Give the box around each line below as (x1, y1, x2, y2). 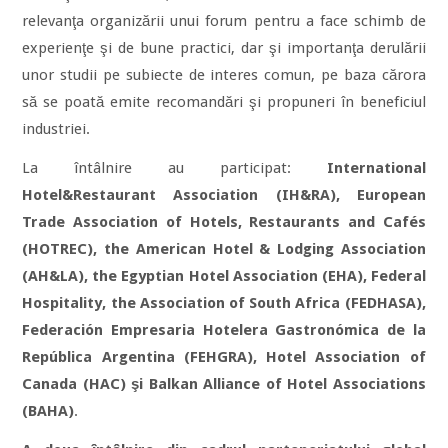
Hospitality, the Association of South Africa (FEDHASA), (22, 294, 426, 312)
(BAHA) (22, 402, 75, 420)
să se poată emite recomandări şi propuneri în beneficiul (22, 93, 426, 111)
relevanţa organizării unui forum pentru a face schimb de (22, 12, 426, 30)
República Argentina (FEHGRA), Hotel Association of (22, 348, 426, 366)
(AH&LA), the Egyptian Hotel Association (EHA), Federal (22, 267, 426, 285)
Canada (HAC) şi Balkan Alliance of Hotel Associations (22, 375, 426, 393)
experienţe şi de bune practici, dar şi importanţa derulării (22, 39, 426, 57)
